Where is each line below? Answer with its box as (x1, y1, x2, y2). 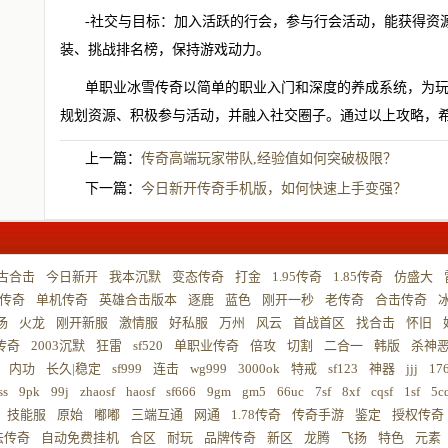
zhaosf (80, 384, 115, 399)
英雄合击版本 (99, 292, 177, 307)
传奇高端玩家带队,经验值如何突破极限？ (141, 151, 397, 166)
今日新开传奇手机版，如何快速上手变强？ (141, 181, 407, 196)
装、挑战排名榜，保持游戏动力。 (60, 42, 270, 57)
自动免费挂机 (41, 430, 119, 445)
